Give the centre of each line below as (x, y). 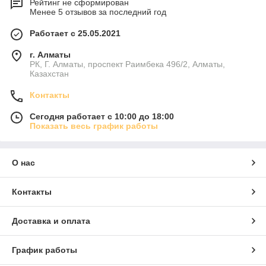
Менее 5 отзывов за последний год (98, 12)
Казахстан (49, 74)
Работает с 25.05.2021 (75, 34)
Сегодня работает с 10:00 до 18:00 (102, 117)
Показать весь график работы (94, 126)
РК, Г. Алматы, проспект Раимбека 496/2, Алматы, (127, 64)
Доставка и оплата (51, 221)
